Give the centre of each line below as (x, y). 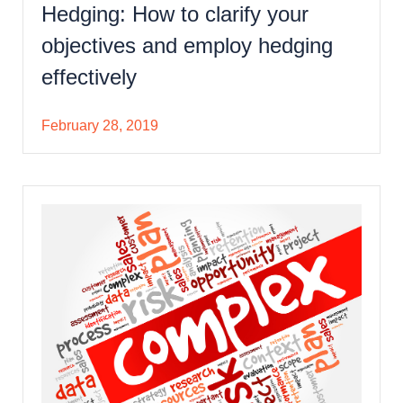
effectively (89, 76)
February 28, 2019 (100, 125)
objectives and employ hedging (187, 45)
